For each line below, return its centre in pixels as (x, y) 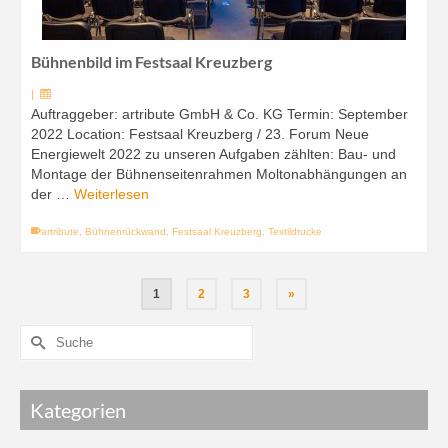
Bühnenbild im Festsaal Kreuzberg (151, 61)
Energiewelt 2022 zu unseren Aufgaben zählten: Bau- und (213, 154)
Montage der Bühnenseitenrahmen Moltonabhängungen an (219, 174)
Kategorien (78, 410)
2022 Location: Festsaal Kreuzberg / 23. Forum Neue (200, 134)
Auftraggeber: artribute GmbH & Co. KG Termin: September (219, 114)
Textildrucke (295, 231)
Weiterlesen (111, 194)
